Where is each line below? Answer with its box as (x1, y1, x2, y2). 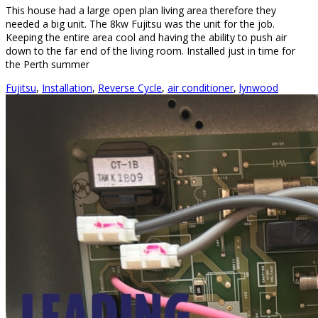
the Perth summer (6, 57, 89, 72)
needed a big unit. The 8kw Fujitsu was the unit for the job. (6, 17, 275, 31)
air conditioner (168, 81, 234, 95)
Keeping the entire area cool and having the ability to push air (6, 31, 287, 45)
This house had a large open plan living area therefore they (6, 4, 276, 18)
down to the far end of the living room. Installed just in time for (6, 44, 295, 58)
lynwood (239, 81, 278, 95)
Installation (42, 81, 92, 95)
